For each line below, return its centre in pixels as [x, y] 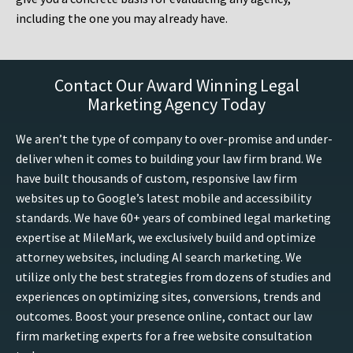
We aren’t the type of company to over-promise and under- [174, 139]
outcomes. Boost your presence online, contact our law [164, 316]
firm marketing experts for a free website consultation [164, 336]
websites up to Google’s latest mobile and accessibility [163, 198]
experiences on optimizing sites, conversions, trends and [168, 297]
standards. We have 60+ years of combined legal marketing [173, 218]
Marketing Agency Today [176, 104]
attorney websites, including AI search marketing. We [159, 257]
